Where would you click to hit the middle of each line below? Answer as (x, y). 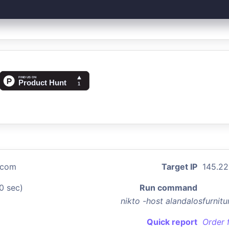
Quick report (172, 222)
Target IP (179, 167)
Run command (168, 188)
